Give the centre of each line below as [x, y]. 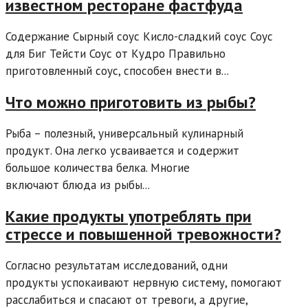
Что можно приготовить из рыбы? [131, 102]
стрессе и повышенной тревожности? [143, 234]
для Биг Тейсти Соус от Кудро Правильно [115, 54]
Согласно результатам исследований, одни [117, 265]
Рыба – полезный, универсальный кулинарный [124, 134]
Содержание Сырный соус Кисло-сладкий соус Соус [139, 37]
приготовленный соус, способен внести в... [117, 71]
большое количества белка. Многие [98, 168]
